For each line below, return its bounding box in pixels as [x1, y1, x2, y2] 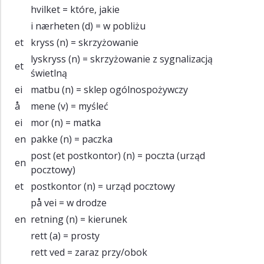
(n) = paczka [58, 132, 113, 146]
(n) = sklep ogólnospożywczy [60, 82, 188, 96]
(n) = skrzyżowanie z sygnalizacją [66, 52, 213, 65]
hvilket [31, 2, 60, 16]
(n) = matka [49, 115, 101, 129]
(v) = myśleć [55, 99, 108, 113]
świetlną [31, 66, 67, 80]
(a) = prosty [47, 229, 100, 242]
